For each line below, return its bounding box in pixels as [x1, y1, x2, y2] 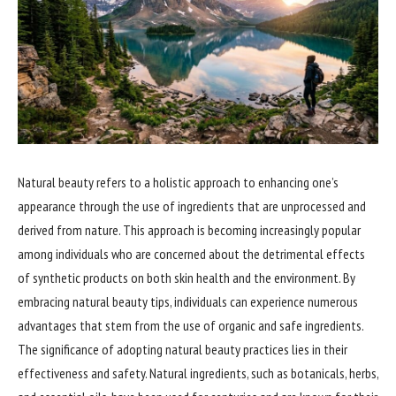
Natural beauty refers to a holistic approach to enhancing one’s [18, 173, 339, 192]
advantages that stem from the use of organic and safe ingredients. [18, 316, 363, 335]
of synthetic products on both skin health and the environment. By [18, 269, 355, 287]
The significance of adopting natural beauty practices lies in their [18, 340, 347, 359]
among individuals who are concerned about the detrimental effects [18, 245, 365, 263]
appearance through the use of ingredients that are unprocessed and [18, 197, 366, 216]
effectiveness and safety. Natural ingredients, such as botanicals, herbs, [18, 364, 378, 383]
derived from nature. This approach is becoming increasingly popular [18, 221, 361, 240]
